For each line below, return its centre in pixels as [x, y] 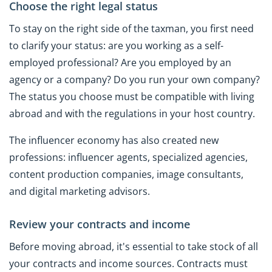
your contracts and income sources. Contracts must [128, 263]
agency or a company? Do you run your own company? [134, 79]
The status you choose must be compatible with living [132, 96]
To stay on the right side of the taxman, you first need [131, 28]
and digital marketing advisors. [80, 192]
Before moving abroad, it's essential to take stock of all [134, 246]
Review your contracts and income [100, 224]
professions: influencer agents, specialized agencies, [128, 158]
